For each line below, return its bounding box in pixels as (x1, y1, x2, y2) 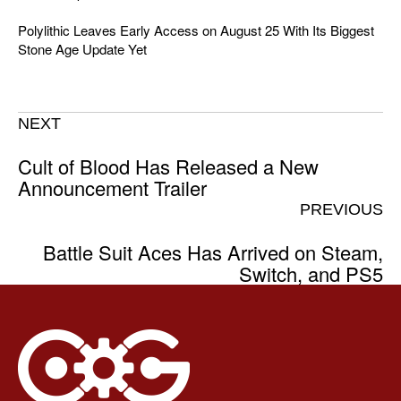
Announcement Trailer (18, 174, 207, 202)
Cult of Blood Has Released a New (18, 152, 319, 181)
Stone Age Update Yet (18, 39, 147, 59)
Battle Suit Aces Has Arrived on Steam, (43, 238, 383, 267)
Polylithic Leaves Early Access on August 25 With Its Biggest (18, 21, 374, 40)
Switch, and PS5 (239, 260, 383, 288)
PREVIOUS (300, 200, 383, 219)
